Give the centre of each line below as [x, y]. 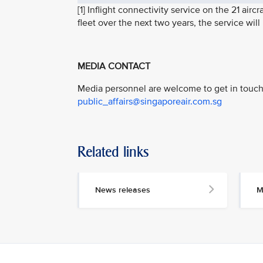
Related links [113, 151]
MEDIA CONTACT [114, 67]
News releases [123, 190]
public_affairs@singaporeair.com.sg [150, 101]
